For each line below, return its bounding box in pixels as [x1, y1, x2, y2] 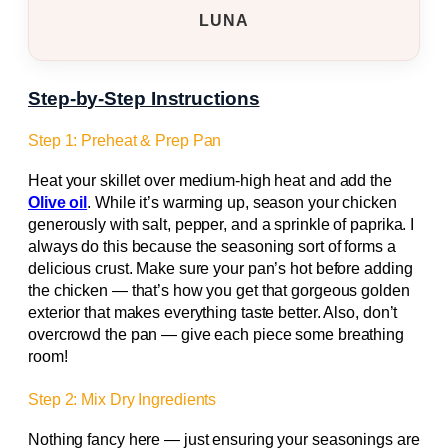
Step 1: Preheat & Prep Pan [28, 130, 222, 149]
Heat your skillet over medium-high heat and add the [28, 172, 392, 190]
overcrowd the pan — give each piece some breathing [28, 326, 404, 344]
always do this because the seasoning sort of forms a [28, 238, 396, 256]
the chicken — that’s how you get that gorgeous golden [28, 282, 410, 300]
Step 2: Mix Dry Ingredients [28, 389, 217, 408]
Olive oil [28, 194, 88, 212]
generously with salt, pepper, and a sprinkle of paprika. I [28, 216, 415, 234]
